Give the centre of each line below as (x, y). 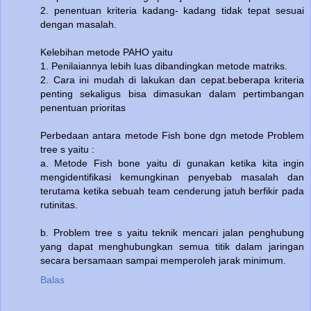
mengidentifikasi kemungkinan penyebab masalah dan (172, 177)
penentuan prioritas (83, 108)
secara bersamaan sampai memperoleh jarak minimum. (163, 261)
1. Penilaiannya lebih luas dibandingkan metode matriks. (164, 66)
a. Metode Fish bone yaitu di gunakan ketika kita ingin (172, 163)
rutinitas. (59, 205)
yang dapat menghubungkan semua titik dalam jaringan (172, 247)
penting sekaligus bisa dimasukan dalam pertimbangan (172, 94)
